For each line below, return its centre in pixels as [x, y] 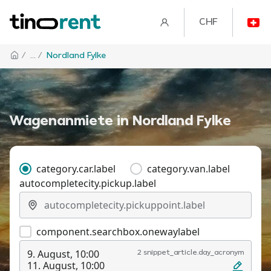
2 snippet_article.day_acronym [191, 253]
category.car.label [76, 169]
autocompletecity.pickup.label [88, 183]
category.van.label [188, 169]
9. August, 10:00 [63, 254]
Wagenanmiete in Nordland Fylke [120, 122]
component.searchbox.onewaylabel [118, 232]
